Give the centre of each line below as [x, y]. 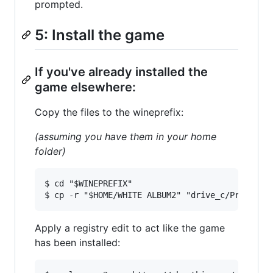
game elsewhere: [85, 87]
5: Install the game [100, 35]
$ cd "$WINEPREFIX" [88, 183]
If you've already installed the [121, 72]
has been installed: [77, 242]
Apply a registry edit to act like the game [130, 228]
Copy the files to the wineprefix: [109, 112]
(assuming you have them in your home [126, 136]
